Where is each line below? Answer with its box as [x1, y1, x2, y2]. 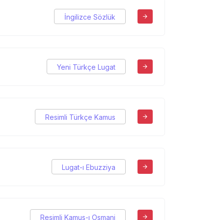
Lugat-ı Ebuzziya [62, 163, 115, 172]
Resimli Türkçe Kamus [45, 113, 115, 122]
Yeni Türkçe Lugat [57, 63, 115, 72]
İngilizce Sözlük [64, 13, 115, 22]
